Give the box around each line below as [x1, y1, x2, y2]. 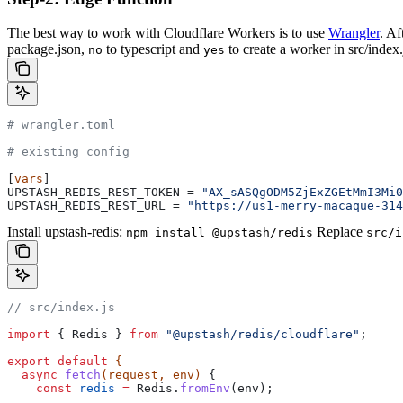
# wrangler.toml [7, 118, 115, 132]
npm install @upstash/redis [126, 226, 313, 240]
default [50, 354, 108, 369]
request [108, 368, 158, 382]
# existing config [7, 145, 130, 159]
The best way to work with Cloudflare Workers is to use [7, 25, 328, 41]
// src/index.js [7, 300, 115, 315]
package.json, [7, 41, 88, 58]
